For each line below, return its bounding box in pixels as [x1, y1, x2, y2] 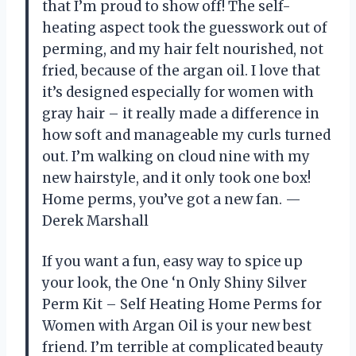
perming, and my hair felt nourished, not [42, 40, 323, 58]
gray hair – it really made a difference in [42, 104, 319, 122]
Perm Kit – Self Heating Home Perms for [42, 295, 322, 313]
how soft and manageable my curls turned [42, 126, 331, 144]
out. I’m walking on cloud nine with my [42, 147, 310, 165]
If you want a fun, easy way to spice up [42, 252, 303, 270]
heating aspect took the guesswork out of [42, 18, 327, 37]
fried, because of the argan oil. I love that [42, 61, 320, 79]
